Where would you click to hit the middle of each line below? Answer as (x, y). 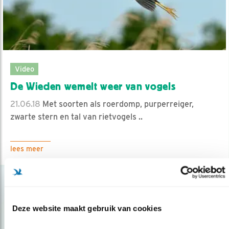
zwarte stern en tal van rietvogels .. (76, 117)
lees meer (27, 148)
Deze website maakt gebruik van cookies (87, 208)
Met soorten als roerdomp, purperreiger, (117, 104)
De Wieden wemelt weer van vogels (93, 86)
